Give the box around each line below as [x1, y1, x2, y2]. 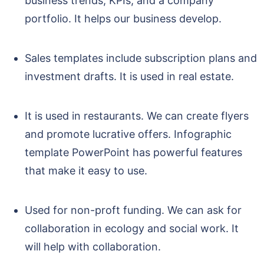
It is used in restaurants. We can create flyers [25, 110, 249, 123]
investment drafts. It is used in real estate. [25, 70, 237, 83]
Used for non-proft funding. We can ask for [25, 204, 242, 217]
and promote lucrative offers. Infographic [25, 128, 232, 141]
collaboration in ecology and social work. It [25, 222, 239, 235]
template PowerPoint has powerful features [25, 146, 242, 159]
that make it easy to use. [25, 164, 150, 177]
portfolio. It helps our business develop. [25, 12, 222, 25]
